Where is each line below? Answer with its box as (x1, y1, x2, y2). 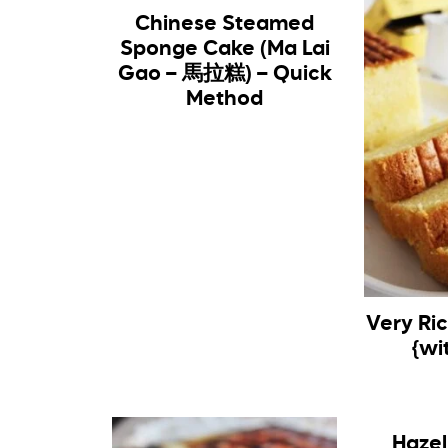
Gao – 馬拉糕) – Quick (117, 63, 332, 85)
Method (186, 88, 264, 110)
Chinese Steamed (135, 13, 315, 35)
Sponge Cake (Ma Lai (119, 38, 330, 60)
